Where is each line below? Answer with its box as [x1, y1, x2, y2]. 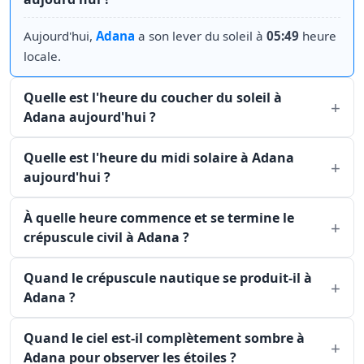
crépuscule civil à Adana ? [24, 228, 189, 246]
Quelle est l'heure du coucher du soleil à [24, 89, 282, 106]
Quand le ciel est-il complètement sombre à [24, 329, 305, 347]
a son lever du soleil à [135, 28, 266, 44]
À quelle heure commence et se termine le [24, 209, 294, 227]
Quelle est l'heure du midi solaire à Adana [24, 149, 294, 167]
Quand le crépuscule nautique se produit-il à [24, 269, 312, 287]
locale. [24, 48, 61, 64]
